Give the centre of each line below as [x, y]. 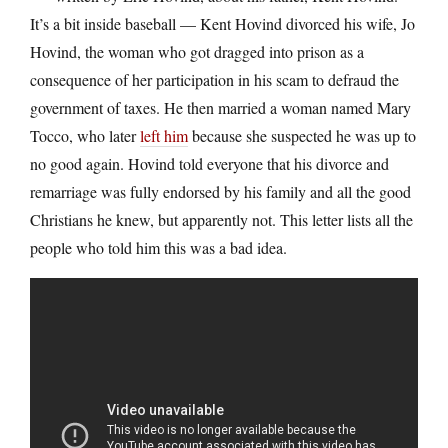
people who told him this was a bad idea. [158, 247]
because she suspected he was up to [302, 135]
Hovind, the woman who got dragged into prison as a [197, 51]
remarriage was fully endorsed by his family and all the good [220, 191]
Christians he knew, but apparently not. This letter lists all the [221, 219]
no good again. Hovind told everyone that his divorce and [209, 163]
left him [164, 135]
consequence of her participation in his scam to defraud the [214, 79]
